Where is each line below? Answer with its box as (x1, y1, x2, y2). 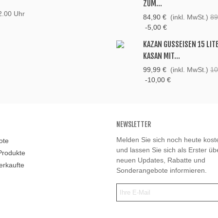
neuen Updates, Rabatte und (116, 156, 205, 164)
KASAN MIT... (143, 51, 180, 61)
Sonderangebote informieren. (116, 166, 207, 175)
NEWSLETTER (116, 120, 151, 129)
